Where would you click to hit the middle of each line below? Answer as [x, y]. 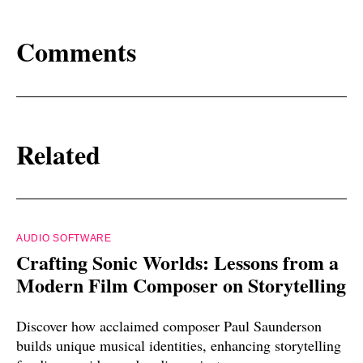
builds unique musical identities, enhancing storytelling [179, 346]
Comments [76, 52]
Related [58, 154]
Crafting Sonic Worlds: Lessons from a [177, 263]
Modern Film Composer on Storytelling [181, 285]
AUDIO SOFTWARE [64, 239]
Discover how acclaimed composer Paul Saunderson [169, 326]
